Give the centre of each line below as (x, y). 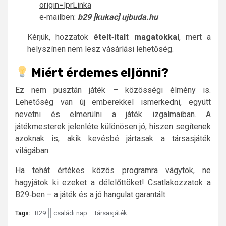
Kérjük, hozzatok (61, 37)
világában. (33, 150)
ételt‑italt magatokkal (136, 37)
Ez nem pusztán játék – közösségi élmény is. (113, 90)
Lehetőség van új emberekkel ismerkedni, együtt (113, 102)
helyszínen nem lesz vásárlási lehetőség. (100, 49)
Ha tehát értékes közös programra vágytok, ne (113, 170)
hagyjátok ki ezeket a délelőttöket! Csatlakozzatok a (113, 182)
